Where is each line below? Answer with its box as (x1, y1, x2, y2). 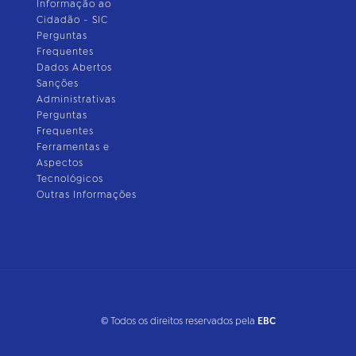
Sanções (36, 76, 79, 90)
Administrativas (36, 92, 116, 106)
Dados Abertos (36, 60, 112, 74)
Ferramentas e (36, 140, 110, 153)
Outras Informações (36, 188, 137, 201)
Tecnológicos (36, 172, 103, 185)
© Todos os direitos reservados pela (100, 315, 257, 328)
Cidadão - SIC (36, 13, 108, 26)
